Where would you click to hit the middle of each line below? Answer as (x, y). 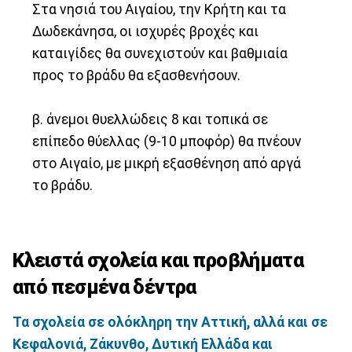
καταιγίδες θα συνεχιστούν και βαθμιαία (160, 53)
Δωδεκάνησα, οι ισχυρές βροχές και (146, 31)
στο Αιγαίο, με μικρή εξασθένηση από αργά (167, 163)
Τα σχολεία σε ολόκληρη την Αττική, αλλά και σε (170, 322)
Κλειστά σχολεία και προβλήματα (158, 261)
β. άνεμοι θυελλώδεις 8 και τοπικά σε (150, 119)
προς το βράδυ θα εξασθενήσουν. (137, 75)
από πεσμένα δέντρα (104, 288)
